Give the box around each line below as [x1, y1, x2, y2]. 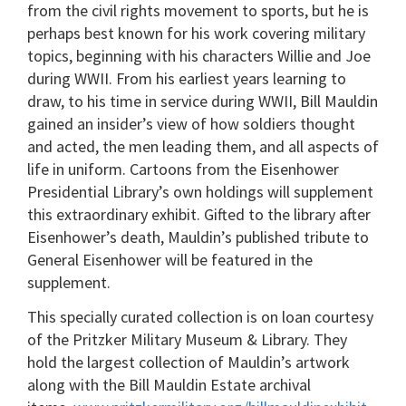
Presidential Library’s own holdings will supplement [27, 181, 373, 203]
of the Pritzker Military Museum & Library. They [27, 328, 347, 350]
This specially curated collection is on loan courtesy [27, 305, 373, 327]
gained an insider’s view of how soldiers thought [27, 113, 355, 135]
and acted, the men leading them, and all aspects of [27, 136, 379, 158]
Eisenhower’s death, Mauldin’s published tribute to [27, 227, 369, 248]
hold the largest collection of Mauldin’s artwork [27, 351, 350, 372]
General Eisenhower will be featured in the [27, 249, 313, 271]
